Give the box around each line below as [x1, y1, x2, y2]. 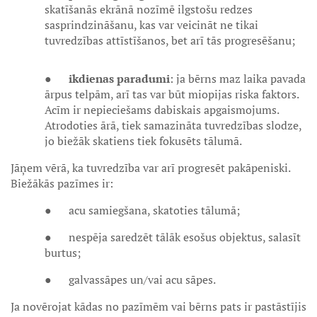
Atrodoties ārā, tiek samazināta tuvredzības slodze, [45, 117, 301, 133]
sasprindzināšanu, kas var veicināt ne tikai [45, 17, 258, 33]
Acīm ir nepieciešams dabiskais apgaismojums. [45, 102, 279, 117]
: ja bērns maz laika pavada [170, 71, 306, 86]
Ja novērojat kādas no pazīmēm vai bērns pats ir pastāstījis [11, 299, 306, 314]
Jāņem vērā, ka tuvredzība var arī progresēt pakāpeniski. [11, 160, 290, 175]
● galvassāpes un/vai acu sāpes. [45, 272, 216, 287]
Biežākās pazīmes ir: [11, 175, 113, 191]
